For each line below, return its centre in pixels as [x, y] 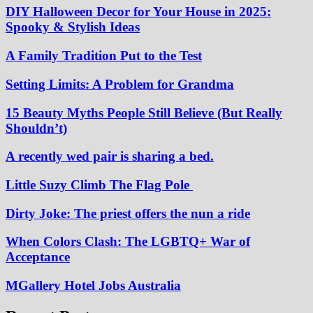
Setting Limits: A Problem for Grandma [120, 84]
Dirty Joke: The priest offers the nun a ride [128, 213]
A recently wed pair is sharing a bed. [110, 156]
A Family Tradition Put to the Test [104, 56]
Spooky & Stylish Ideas [73, 27]
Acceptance [38, 257]
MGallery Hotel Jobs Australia [93, 286]
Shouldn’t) [36, 128]
